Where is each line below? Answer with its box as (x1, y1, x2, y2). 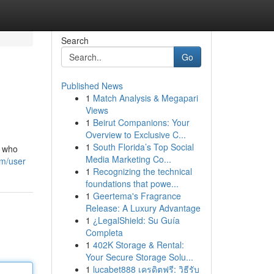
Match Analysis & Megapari (92, 92, 198, 104)
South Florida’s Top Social (92, 141, 194, 153)
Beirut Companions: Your (92, 116, 190, 128)
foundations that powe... (85, 177, 179, 190)
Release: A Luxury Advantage (85, 202, 201, 214)
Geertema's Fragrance (92, 190, 181, 202)
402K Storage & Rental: (92, 239, 184, 251)
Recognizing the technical (92, 165, 192, 177)
